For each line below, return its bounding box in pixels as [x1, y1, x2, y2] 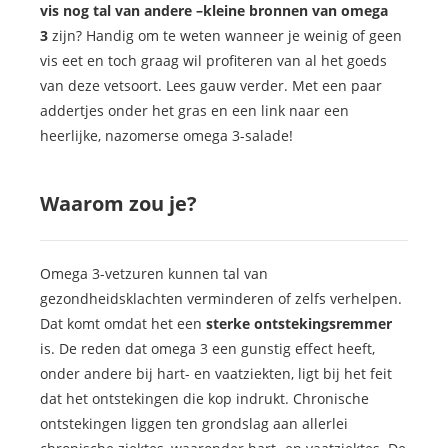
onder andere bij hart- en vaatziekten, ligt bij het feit [40, 364, 392, 384]
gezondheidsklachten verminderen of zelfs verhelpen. [40, 289, 402, 309]
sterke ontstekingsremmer [206, 314, 392, 334]
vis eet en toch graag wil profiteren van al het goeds [40, 51, 387, 71]
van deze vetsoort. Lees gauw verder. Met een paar [40, 76, 382, 96]
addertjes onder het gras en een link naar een [40, 101, 349, 121]
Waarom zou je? [40, 190, 197, 218]
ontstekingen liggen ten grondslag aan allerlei [40, 414, 348, 434]
